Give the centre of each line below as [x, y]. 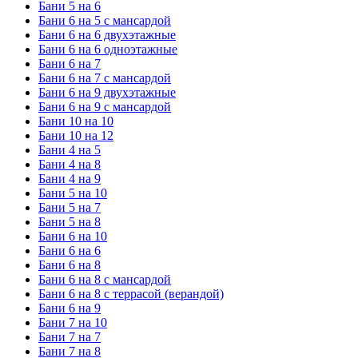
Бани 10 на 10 [76, 121]
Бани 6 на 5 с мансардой [105, 20]
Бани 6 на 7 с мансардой [105, 78]
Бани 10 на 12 [76, 135]
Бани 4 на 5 [70, 149]
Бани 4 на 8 [70, 164]
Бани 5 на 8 [70, 221]
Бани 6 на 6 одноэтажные [108, 49]
